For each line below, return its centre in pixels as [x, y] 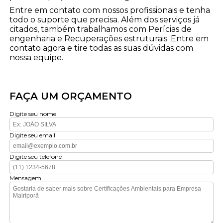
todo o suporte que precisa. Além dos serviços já [105, 19]
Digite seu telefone [36, 156]
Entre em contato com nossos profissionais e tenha [110, 10]
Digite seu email [33, 135]
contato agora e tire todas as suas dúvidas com [102, 48]
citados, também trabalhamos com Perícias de [101, 29]
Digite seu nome [33, 113]
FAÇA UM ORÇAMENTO [71, 96]
